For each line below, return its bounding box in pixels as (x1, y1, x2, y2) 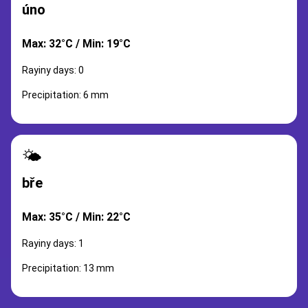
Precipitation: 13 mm (22, 263, 114, 274)
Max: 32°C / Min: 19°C (22, 37, 131, 50)
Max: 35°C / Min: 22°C (22, 210, 131, 223)
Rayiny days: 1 (22, 238, 84, 249)
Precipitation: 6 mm (22, 89, 109, 100)
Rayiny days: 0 (22, 65, 84, 76)
